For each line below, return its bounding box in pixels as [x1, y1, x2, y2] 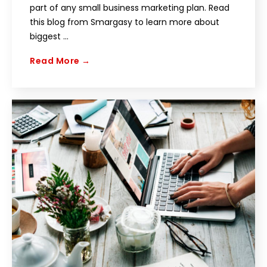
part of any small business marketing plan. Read [30, 1, 229, 14]
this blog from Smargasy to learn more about [30, 15, 219, 28]
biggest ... [30, 30, 69, 42]
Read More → [30, 54, 91, 67]
